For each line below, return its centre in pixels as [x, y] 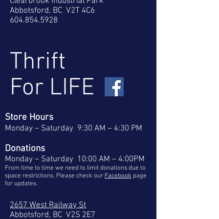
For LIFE [52, 88]
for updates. [21, 184]
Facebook [118, 176]
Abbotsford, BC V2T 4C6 [52, 11]
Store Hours [29, 118]
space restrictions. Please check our [55, 176]
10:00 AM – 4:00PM [109, 159]
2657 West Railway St [48, 205]
